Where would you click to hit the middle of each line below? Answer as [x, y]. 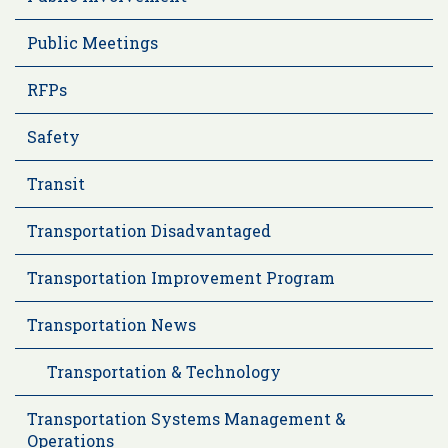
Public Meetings [92, 42]
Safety [53, 136]
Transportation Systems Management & [186, 418]
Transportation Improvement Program [181, 277]
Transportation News [111, 324]
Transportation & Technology [164, 371]
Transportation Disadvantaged [149, 230]
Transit [56, 183]
